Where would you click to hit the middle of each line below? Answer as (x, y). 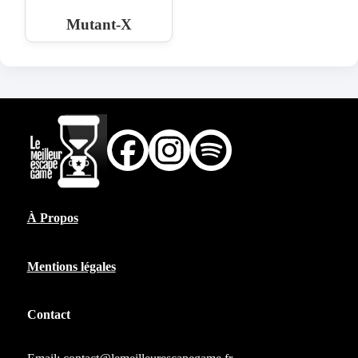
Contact (48, 315)
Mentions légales (71, 266)
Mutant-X (99, 24)
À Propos (52, 218)
